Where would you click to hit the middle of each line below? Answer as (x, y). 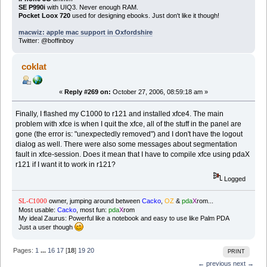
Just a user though (46, 227)
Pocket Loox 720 (44, 16)
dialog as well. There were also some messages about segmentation (127, 144)
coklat (34, 67)
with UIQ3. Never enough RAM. (91, 7)
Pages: (24, 251)
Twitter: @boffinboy (46, 41)
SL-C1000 (32, 201)
